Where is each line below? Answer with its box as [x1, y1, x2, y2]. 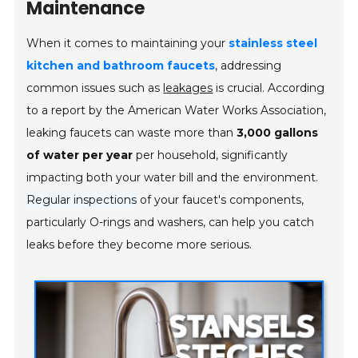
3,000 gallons [237, 125, 319, 141]
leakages [163, 81, 213, 96]
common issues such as [26, 81, 164, 96]
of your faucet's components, [137, 193, 304, 208]
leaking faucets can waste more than [26, 125, 237, 141]
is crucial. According [213, 81, 325, 96]
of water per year [26, 148, 133, 163]
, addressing [215, 58, 282, 74]
